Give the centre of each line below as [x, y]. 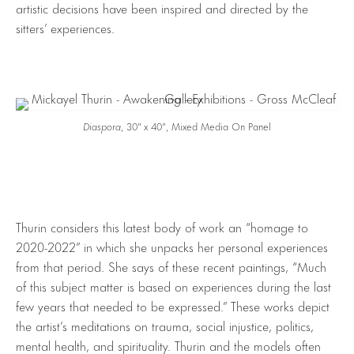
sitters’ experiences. [65, 28]
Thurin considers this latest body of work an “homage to [162, 227]
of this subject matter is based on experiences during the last [173, 286]
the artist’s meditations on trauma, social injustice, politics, [165, 326]
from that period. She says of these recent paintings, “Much [171, 266]
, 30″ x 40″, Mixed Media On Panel [196, 125]
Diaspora [102, 125]
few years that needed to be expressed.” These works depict [173, 306]
